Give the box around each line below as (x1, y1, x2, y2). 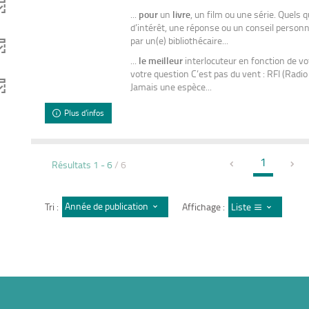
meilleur (148, 53, 183, 67)
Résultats (51, 157, 93, 171)
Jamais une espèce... (130, 79, 212, 93)
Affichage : (181, 199, 225, 213)
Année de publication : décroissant (64, 199, 202, 213)
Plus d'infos (64, 106, 105, 119)
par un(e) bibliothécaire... (130, 33, 228, 47)
